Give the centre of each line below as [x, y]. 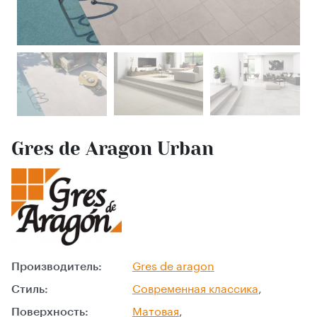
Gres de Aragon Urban [113, 148]
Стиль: [30, 290]
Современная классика [195, 290]
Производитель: [57, 267]
